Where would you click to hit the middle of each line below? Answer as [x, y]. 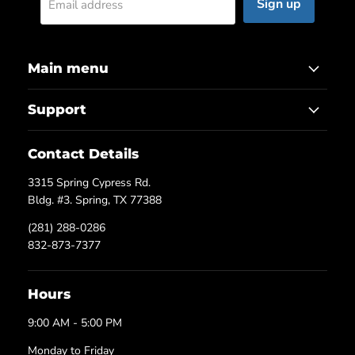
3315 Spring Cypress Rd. [89, 183]
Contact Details [83, 154]
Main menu [68, 69]
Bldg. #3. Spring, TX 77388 [95, 200]
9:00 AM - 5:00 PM [75, 323]
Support [57, 110]
